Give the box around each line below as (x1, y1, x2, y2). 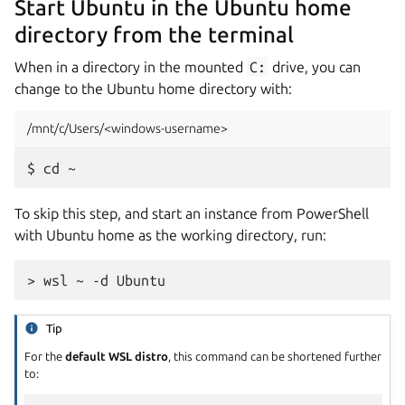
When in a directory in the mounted (14, 58, 247, 75)
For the (24, 350, 66, 363)
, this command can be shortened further (168, 350, 382, 363)
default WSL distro (65, 350, 169, 363)
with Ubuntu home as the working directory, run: (14, 226, 326, 243)
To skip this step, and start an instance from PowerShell (14, 204, 369, 221)
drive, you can (268, 58, 362, 75)
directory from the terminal (14, 22, 294, 47)
